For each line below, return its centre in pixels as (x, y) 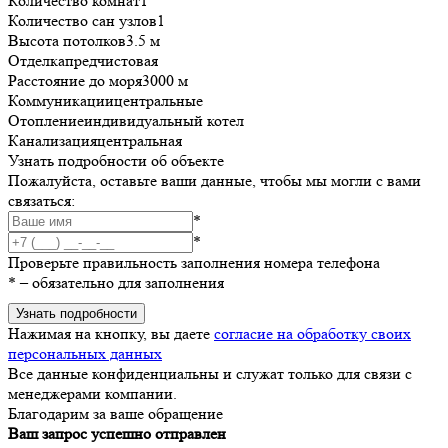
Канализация (52, 140)
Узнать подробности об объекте (116, 160)
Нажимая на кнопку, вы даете (111, 333)
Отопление (46, 120)
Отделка (36, 60)
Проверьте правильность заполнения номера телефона (194, 262)
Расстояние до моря (75, 80)
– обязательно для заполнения (120, 282)
